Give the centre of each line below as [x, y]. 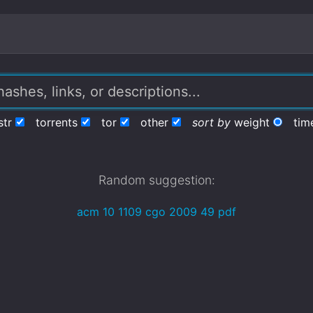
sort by [211, 122]
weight [252, 122]
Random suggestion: [156, 180]
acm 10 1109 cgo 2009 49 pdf [156, 212]
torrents [56, 122]
